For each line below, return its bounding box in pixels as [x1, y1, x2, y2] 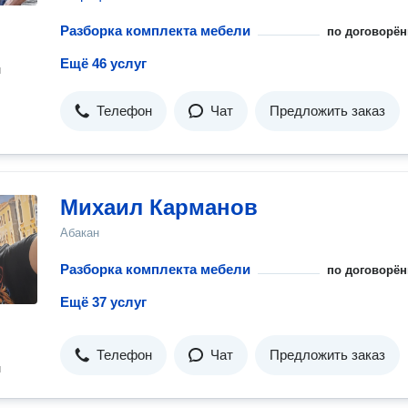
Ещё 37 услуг [60, 294, 147, 310]
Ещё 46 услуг [60, 56, 147, 71]
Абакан [60, 226, 99, 240]
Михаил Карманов [60, 195, 258, 219]
